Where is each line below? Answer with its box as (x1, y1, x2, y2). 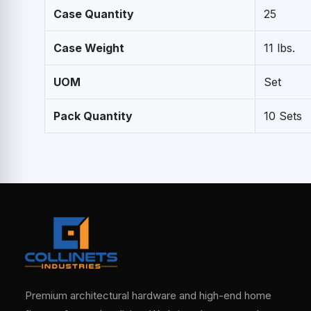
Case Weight (53, 41, 124, 56)
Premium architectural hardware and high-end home (25, 289, 271, 303)
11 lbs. (264, 41, 295, 56)
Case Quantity (53, 7, 134, 22)
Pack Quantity (53, 109, 133, 124)
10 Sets (264, 109, 302, 124)
